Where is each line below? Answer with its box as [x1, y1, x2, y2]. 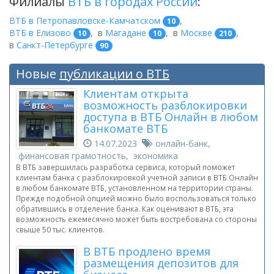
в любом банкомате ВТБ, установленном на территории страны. [16, 183, 253, 193]
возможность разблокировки [83, 98, 247, 113]
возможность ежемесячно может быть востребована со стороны [16, 214, 257, 224]
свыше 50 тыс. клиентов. [16, 224, 105, 235]
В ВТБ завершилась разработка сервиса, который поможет [16, 162, 235, 172]
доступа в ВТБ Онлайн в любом [83, 109, 258, 125]
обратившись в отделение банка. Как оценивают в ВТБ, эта [16, 204, 234, 214]
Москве [180, 26, 212, 39]
